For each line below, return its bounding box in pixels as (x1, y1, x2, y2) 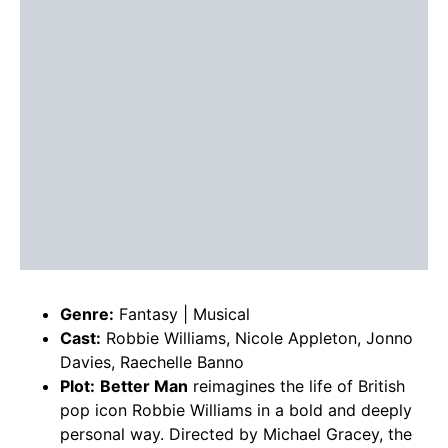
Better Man (100, 376, 188, 397)
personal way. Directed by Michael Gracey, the (60, 424, 412, 445)
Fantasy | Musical (114, 304, 250, 325)
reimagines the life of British (188, 376, 405, 397)
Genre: (60, 304, 114, 325)
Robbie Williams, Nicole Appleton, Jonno (101, 328, 413, 349)
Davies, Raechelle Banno (60, 352, 244, 373)
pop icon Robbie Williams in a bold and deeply (60, 400, 412, 421)
